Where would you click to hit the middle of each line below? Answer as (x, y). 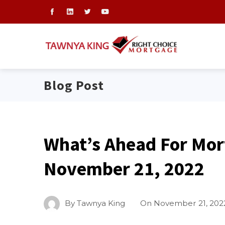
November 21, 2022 (124, 168)
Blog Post (74, 85)
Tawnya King (101, 203)
